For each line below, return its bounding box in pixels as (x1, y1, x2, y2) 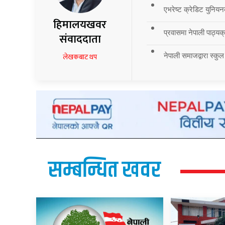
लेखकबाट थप (63, 51, 97, 63)
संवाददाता (59, 30, 101, 49)
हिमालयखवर (53, 16, 107, 35)
